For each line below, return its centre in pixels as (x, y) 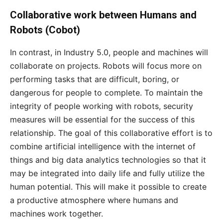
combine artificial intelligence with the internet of (103, 147)
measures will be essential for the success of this (102, 120)
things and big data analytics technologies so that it (108, 160)
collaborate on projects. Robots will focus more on (106, 66)
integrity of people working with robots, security (102, 106)
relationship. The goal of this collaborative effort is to (111, 133)
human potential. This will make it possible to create (108, 187)
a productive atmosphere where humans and (94, 200)
